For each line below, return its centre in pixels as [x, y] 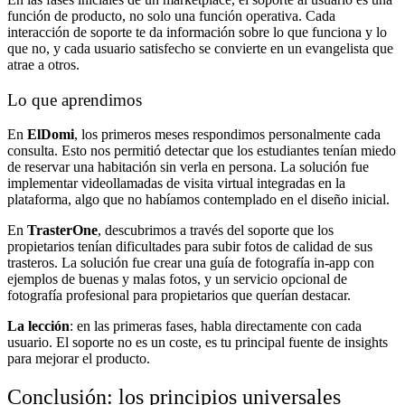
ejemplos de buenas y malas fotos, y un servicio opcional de [177, 279]
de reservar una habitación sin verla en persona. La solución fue [188, 167]
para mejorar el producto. [79, 359]
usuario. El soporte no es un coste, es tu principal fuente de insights [198, 343]
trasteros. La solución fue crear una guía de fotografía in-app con [191, 263]
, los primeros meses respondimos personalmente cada [227, 135]
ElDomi [51, 135]
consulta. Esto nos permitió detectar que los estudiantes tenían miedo [202, 151]
